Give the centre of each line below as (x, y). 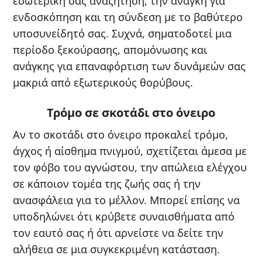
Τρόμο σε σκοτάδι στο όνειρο (131, 112)
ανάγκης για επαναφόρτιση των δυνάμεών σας (129, 66)
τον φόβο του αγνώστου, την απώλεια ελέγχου (130, 167)
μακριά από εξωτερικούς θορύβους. (103, 82)
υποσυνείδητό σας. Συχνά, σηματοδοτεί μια (122, 33)
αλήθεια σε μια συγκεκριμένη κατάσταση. (116, 249)
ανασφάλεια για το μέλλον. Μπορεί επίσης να (126, 200)
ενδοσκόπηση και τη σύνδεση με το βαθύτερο (128, 17)
